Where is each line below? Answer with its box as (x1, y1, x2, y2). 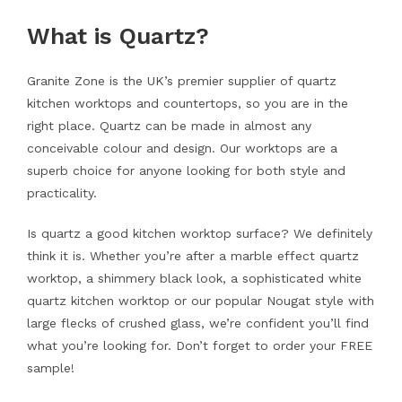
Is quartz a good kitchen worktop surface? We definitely (26, 226, 372, 240)
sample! (26, 361, 74, 375)
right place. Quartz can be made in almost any (26, 118, 311, 133)
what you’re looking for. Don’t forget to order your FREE (26, 338, 372, 353)
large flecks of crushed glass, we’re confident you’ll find (26, 316, 369, 330)
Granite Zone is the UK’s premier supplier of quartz (26, 74, 336, 88)
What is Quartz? (26, 22, 209, 49)
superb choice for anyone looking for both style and (26, 163, 345, 178)
